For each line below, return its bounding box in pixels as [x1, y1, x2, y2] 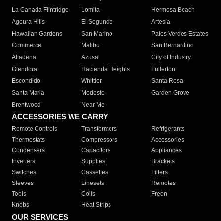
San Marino [81, 30, 113, 37]
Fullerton [151, 66, 175, 73]
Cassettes [81, 169, 109, 176]
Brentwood [12, 101, 41, 109]
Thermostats [12, 136, 45, 144]
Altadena [12, 54, 36, 61]
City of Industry [151, 54, 191, 61]
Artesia [151, 18, 170, 26]
